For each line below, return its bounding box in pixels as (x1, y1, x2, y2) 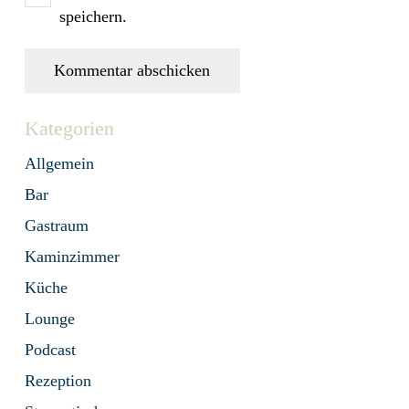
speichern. (59, 6, 127, 26)
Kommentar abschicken (54, 60, 211, 79)
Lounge (25, 309, 75, 329)
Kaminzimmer (25, 247, 120, 267)
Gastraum (25, 216, 89, 236)
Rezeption (25, 372, 91, 391)
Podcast (25, 341, 76, 360)
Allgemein (25, 154, 94, 173)
